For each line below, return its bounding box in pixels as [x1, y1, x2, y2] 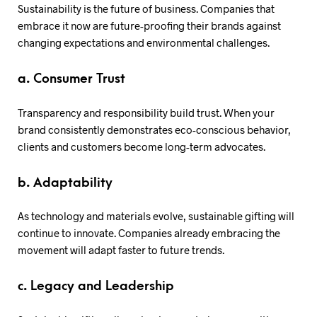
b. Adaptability [18, 175, 113, 190]
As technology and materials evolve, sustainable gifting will [18, 209, 294, 222]
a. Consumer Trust [18, 71, 125, 86]
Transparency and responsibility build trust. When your [18, 105, 275, 119]
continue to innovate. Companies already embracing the [18, 226, 280, 239]
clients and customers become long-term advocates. [18, 139, 265, 153]
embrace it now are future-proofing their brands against [18, 19, 281, 32]
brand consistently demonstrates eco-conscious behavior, [18, 122, 291, 136]
